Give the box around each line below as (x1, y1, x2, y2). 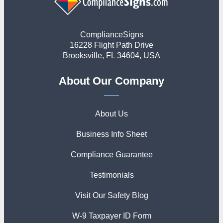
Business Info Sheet (76, 130, 147, 138)
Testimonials (89, 171, 134, 179)
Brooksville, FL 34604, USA (63, 51, 160, 60)
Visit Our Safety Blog (75, 191, 148, 200)
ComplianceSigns (80, 30, 143, 39)
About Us (95, 110, 128, 118)
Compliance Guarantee (70, 150, 153, 159)
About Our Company (59, 75, 164, 87)
